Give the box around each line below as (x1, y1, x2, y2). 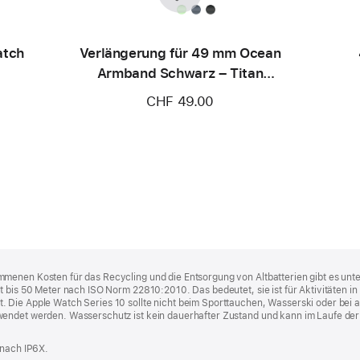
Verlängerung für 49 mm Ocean (79, 45, 281, 61)
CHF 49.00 (146, 93, 214, 109)
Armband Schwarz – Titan (96, 65, 264, 81)
